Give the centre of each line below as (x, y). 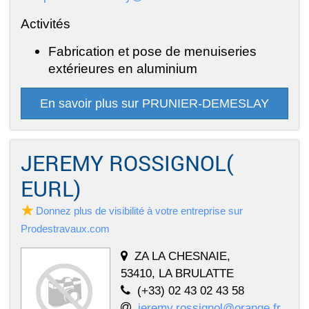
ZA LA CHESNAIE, (182, 256)
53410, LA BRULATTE (177, 273)
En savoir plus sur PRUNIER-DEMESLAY (154, 103)
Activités (46, 23)
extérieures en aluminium (123, 68)
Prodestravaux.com (65, 228)
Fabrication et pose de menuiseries (152, 51)
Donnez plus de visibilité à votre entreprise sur (139, 210)
